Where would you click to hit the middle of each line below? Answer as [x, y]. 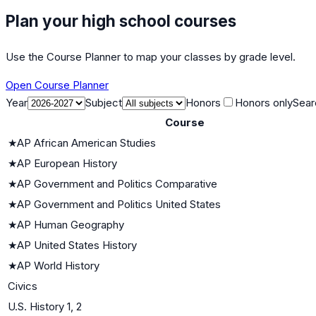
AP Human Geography [71, 224]
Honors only [264, 102]
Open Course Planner [57, 85]
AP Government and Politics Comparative [117, 183]
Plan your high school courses [121, 20]
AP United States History [77, 245]
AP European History [67, 163]
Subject [104, 102]
